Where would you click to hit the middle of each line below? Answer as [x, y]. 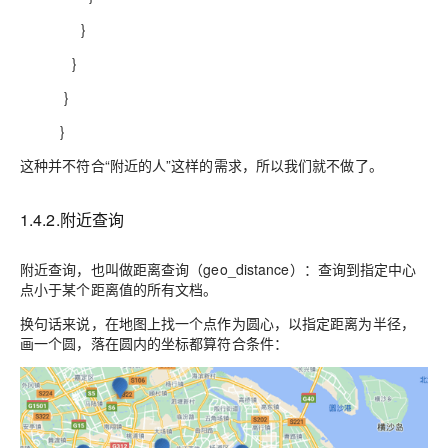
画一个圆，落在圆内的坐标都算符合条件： [154, 343]
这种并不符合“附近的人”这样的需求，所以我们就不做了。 [201, 165]
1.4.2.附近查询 [72, 220]
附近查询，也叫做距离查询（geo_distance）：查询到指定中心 [218, 269]
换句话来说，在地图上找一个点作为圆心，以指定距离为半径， [217, 323]
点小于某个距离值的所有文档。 [119, 289]
